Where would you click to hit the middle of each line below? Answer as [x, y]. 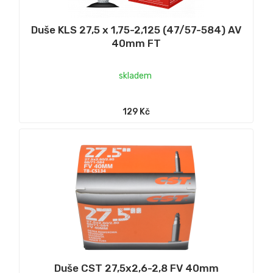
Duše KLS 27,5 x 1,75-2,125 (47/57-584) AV [136, 30]
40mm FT [136, 43]
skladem [135, 76]
